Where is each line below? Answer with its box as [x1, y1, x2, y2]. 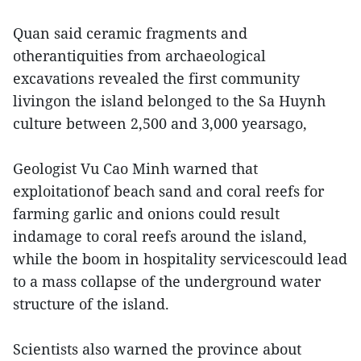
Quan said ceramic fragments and [13, 23, 247, 43]
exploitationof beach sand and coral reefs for [13, 181, 324, 201]
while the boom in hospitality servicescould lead [13, 249, 347, 268]
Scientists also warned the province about [13, 339, 301, 359]
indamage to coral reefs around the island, [13, 226, 307, 246]
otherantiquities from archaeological [13, 46, 266, 65]
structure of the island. [13, 294, 169, 313]
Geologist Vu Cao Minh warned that [13, 159, 258, 178]
